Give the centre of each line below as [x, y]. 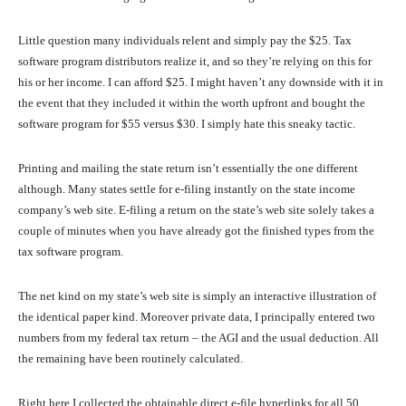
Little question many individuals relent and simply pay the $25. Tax [185, 41]
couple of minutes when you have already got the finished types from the [196, 231]
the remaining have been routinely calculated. [130, 359]
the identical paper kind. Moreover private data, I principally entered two [197, 317]
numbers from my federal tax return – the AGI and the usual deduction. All [198, 338]
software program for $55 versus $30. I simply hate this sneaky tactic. [187, 124]
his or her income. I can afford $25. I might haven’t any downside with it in [201, 82]
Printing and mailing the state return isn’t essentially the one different [188, 169]
